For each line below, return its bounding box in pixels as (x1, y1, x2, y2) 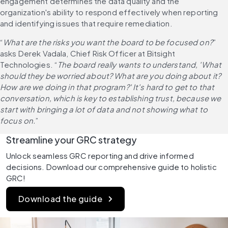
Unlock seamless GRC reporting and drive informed (6, 151, 194, 161)
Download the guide (18, 193, 103, 205)
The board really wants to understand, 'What (58, 60, 222, 70)
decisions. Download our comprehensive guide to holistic (6, 162, 217, 172)
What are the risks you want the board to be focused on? (3, 37, 213, 47)
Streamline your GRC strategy (6, 134, 137, 146)
